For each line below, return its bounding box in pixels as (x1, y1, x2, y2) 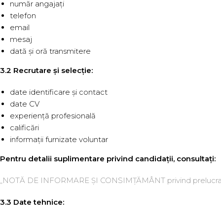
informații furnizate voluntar (10, 135, 108, 144)
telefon (10, 11, 36, 20)
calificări (10, 123, 39, 132)
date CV (10, 99, 39, 109)
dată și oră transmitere (10, 46, 91, 56)
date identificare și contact (10, 87, 108, 97)
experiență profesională (10, 111, 96, 120)
